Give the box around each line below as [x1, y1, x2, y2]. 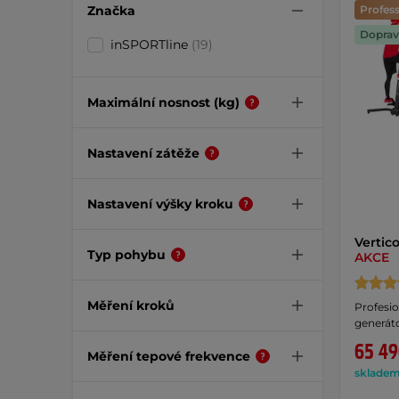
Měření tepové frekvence [87, 347, 250, 364]
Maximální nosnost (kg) [87, 94, 240, 110]
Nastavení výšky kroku [87, 195, 233, 212]
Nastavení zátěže [87, 144, 199, 161]
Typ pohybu [87, 246, 166, 263]
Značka [87, 2, 135, 19]
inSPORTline [110, 37, 191, 53]
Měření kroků [87, 297, 175, 313]
